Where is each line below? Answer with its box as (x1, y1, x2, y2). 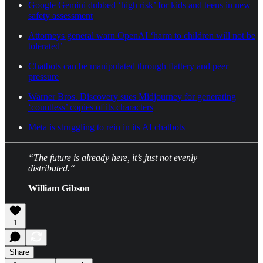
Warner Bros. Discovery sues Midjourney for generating (28, 91, 236, 102)
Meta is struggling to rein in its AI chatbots (28, 122, 185, 132)
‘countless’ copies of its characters (28, 102, 153, 112)
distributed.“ (28, 163, 75, 173)
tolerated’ (28, 41, 63, 51)
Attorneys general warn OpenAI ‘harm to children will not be (28, 30, 255, 41)
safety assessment (28, 10, 93, 21)
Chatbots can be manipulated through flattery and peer (28, 60, 228, 71)
